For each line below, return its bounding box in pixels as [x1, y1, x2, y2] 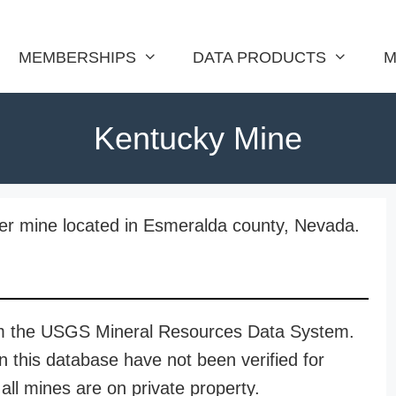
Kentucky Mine [94, 120, 302, 156]
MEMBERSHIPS [18, 49, 136, 66]
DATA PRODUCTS [193, 49, 327, 66]
